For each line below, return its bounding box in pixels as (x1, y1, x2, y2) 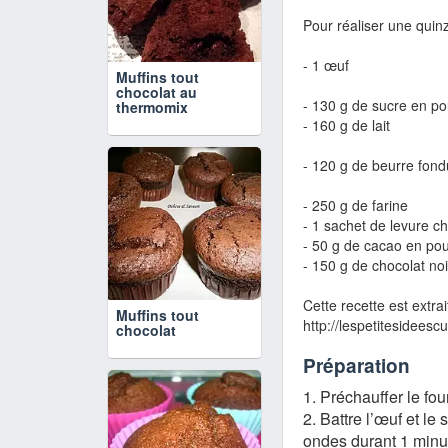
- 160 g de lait (303, 115, 390, 136)
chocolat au (116, 82, 197, 102)
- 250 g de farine (303, 195, 408, 216)
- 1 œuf (303, 55, 349, 76)
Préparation (303, 352, 410, 380)
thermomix (116, 97, 188, 117)
